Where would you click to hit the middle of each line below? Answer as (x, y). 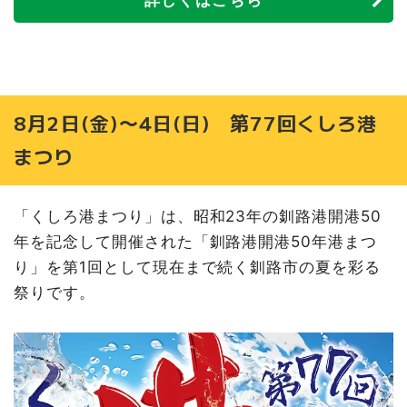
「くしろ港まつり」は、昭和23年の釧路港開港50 (198, 216)
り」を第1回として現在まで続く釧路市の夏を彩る (198, 267)
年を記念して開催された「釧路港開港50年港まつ (196, 241)
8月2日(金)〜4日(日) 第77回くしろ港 (196, 123)
